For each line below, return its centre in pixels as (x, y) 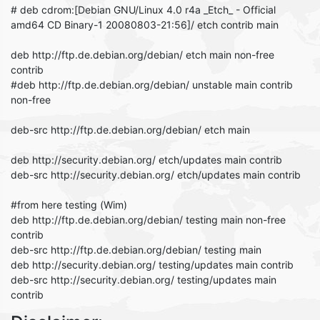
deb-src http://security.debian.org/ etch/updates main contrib (156, 175)
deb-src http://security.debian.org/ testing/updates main (144, 280)
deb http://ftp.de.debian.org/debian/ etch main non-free (142, 55)
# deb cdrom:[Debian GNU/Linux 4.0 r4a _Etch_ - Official (143, 10)
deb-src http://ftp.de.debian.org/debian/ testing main (136, 250)
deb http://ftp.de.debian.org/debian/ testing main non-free (148, 220)
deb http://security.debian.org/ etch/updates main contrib (146, 160)
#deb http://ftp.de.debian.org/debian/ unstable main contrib (152, 85)
